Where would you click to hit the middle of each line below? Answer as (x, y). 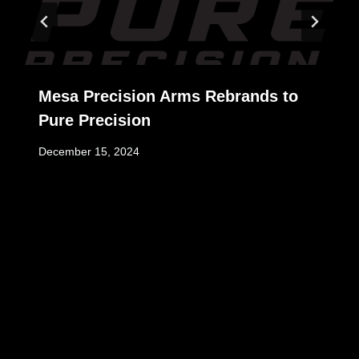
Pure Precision (95, 120)
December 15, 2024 (89, 151)
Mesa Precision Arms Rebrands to (168, 96)
